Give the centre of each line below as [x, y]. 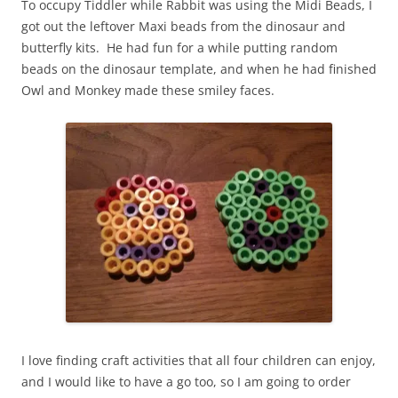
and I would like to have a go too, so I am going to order [186, 382]
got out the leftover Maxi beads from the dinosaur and [183, 27]
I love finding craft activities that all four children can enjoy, [199, 361]
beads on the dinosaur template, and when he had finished [199, 69]
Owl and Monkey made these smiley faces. [148, 91]
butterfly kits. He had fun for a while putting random [179, 48]
